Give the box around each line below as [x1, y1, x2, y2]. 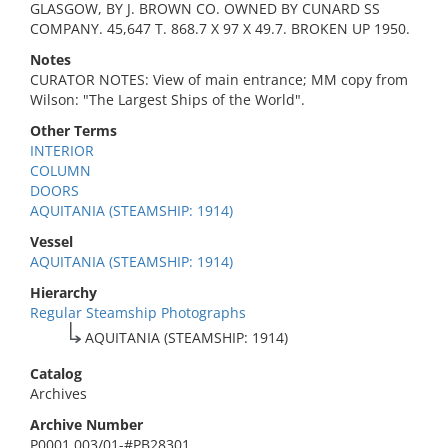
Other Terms [30, 121, 117, 140]
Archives [30, 384, 87, 403]
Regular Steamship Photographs [30, 303, 246, 322]
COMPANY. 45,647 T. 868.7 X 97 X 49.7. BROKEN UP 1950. [30, 19, 410, 38]
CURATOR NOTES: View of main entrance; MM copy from [30, 70, 408, 89]
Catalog [30, 364, 82, 383]
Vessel [30, 232, 73, 251]
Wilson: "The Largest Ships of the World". [30, 90, 305, 109]
